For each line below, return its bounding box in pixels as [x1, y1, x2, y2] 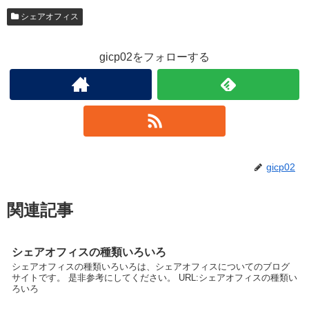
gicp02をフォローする [99, 50, 210, 63]
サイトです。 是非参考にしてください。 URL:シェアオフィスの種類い [12, 272, 297, 283]
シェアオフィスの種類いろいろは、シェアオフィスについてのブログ [12, 261, 290, 272]
